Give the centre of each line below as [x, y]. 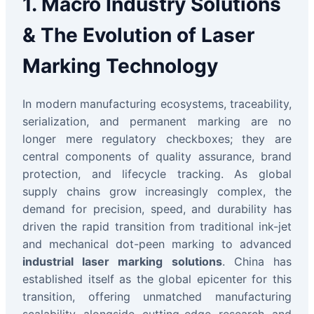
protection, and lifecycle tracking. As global [157, 174]
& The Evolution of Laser [138, 35]
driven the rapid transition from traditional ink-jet [157, 227]
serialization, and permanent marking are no [157, 122]
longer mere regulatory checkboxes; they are [157, 139]
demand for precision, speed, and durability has [157, 209]
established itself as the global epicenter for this [157, 279]
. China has [257, 262]
